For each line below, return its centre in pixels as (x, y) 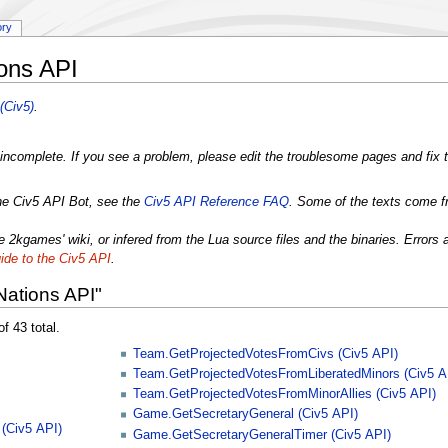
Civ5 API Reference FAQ (216, 201)
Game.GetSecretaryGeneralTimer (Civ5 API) (262, 434)
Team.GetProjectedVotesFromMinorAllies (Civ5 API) (285, 394)
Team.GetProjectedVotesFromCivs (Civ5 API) (266, 353)
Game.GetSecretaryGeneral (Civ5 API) (246, 414)
